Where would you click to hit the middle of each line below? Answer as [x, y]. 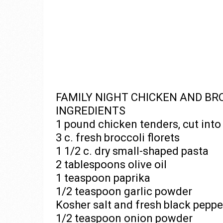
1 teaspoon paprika [103, 178]
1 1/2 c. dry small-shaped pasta [132, 151]
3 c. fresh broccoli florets [118, 138]
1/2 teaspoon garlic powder [124, 191]
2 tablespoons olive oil [111, 165]
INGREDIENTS [91, 111]
